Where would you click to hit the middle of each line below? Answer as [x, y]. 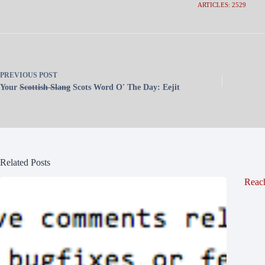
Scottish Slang [45, 88]
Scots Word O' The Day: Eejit [125, 88]
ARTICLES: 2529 [222, 5]
